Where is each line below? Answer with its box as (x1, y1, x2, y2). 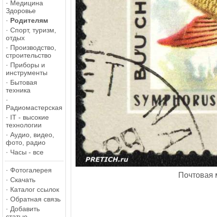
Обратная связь (10, 195, 61, 203)
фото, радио (6, 139, 46, 146)
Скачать (10, 176, 35, 184)
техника (6, 86, 31, 94)
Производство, (10, 44, 56, 51)
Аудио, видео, (10, 131, 54, 139)
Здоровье (6, 7, 36, 15)
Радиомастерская (6, 104, 62, 111)
